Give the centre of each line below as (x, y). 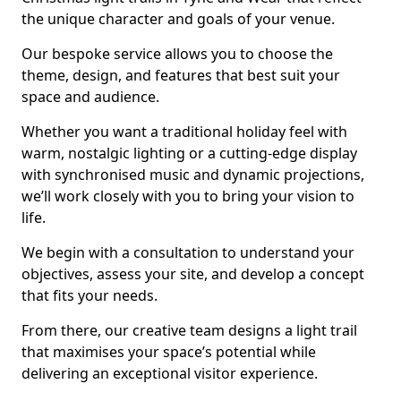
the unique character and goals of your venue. (180, 19)
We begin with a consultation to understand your (188, 252)
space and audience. (92, 97)
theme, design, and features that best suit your (181, 75)
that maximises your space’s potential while (169, 352)
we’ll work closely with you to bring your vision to (188, 196)
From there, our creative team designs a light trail (189, 330)
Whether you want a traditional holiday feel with (184, 132)
